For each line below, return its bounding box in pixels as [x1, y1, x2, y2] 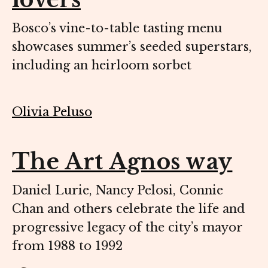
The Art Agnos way [12, 148, 233, 175]
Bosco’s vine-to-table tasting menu [12, 20, 222, 35]
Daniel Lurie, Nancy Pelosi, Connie [12, 182, 223, 197]
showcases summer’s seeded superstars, [12, 39, 252, 54]
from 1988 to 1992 [12, 238, 123, 253]
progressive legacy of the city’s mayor [12, 220, 242, 234]
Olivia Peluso [12, 104, 92, 119]
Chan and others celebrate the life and [12, 201, 245, 216]
